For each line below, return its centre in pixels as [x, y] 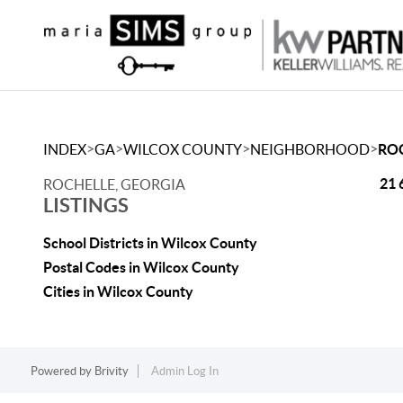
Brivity [111, 371]
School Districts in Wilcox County [150, 243]
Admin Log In [184, 371]
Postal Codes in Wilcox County [141, 267]
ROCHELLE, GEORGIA [114, 184]
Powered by [62, 371]
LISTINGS [86, 205]
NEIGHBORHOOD [310, 149]
